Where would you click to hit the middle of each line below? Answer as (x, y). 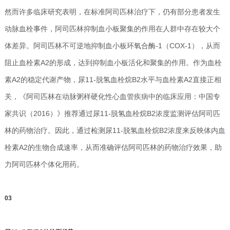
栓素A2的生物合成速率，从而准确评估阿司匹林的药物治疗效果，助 (113, 147)
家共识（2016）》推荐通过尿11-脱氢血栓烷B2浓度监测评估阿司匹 (112, 113)
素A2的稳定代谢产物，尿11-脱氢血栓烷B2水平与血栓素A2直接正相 (113, 79)
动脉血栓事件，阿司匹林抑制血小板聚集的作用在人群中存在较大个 (112, 28)
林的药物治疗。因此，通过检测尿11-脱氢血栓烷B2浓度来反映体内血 (115, 130)
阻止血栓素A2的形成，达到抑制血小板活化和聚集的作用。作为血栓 (113, 62)
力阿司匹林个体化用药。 (44, 164)
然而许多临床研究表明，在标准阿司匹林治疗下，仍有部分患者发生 (112, 12)
